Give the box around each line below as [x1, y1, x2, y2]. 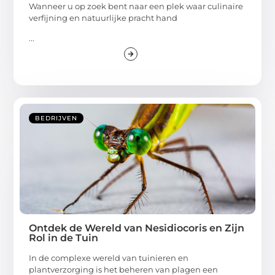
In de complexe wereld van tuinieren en [29, 252, 189, 263]
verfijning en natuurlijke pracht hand [29, 12, 178, 23]
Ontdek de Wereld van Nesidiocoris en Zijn [29, 222, 245, 234]
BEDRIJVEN [35, 114, 78, 122]
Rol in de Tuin [29, 231, 99, 244]
